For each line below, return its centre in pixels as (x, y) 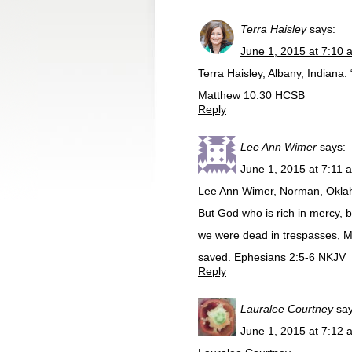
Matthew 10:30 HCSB (251, 95)
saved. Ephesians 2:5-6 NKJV (272, 257)
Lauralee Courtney (287, 309)
